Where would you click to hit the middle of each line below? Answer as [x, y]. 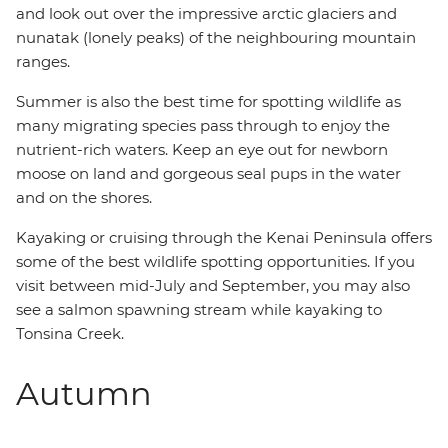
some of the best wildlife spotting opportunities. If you [215, 261]
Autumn [84, 393]
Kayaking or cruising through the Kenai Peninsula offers [224, 237]
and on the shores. [84, 197]
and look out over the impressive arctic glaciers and [206, 13]
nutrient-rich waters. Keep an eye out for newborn [202, 149]
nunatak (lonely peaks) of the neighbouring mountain [216, 37]
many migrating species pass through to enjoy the [203, 125]
